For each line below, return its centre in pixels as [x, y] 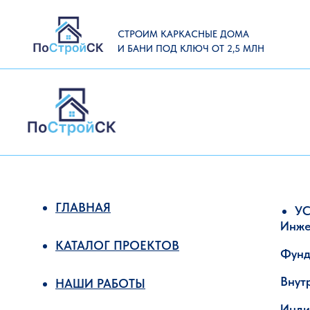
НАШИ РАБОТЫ [100, 283]
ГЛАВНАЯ [83, 207]
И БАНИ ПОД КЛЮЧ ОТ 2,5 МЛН [191, 48]
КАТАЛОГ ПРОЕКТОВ [117, 245]
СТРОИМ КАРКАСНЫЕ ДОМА [183, 34]
